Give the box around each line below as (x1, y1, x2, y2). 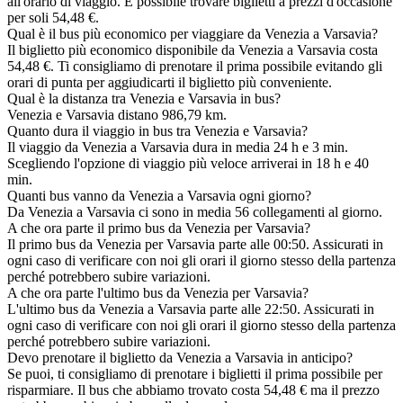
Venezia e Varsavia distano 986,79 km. (7, 106, 227, 122)
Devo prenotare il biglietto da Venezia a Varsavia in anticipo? (7, 349, 353, 365)
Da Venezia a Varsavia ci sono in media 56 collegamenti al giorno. (7, 203, 382, 219)
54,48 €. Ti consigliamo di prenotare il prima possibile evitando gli (7, 58, 382, 74)
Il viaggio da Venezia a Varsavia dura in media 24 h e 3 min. (7, 139, 348, 155)
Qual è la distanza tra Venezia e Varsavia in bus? (7, 90, 281, 106)
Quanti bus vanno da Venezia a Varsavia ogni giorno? (7, 187, 311, 203)
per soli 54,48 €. (7, 9, 99, 25)
